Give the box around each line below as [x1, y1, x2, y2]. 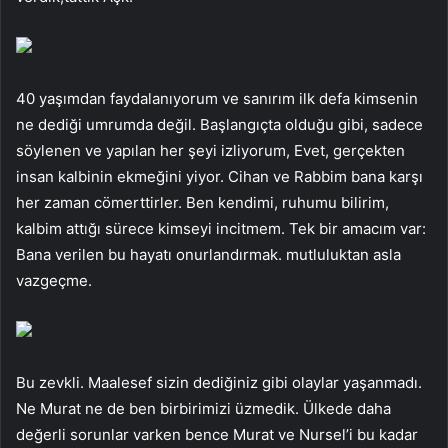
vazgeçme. [16, 270, 92, 290]
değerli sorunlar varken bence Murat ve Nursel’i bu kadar [16, 424, 418, 444]
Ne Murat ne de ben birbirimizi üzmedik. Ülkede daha [16, 398, 391, 418]
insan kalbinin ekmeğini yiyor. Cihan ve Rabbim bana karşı [16, 166, 423, 186]
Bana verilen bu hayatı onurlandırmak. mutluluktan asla [16, 244, 401, 264]
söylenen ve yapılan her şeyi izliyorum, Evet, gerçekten [16, 140, 405, 160]
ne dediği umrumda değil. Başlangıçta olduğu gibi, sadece [16, 114, 423, 134]
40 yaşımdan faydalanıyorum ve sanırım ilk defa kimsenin [16, 88, 418, 108]
